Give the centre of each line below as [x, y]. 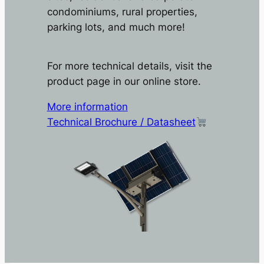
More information [87, 106]
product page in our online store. [124, 82]
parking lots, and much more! [116, 27]
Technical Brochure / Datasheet [121, 122]
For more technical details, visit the [129, 66]
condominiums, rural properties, [122, 12]
